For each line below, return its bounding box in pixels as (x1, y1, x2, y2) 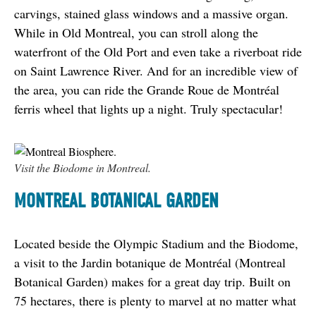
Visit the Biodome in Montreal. (14, 159, 151, 175)
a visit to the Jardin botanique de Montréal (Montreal (14, 253, 286, 271)
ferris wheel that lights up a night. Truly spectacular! (14, 99, 283, 117)
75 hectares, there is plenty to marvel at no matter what (14, 291, 296, 309)
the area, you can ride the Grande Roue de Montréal (14, 80, 279, 98)
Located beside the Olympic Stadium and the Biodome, (14, 234, 298, 252)
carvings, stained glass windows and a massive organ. (14, 4, 288, 22)
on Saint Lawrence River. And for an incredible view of (14, 61, 298, 79)
